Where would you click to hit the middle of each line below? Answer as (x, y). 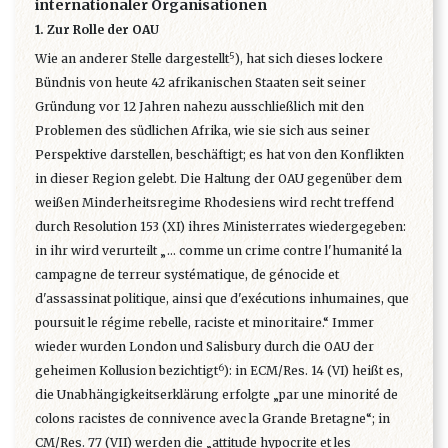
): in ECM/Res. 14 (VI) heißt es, (313, 371)
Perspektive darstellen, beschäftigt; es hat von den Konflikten (219, 155)
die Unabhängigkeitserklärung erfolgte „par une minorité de (216, 395)
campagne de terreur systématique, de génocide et (187, 275)
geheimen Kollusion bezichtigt (126, 371)
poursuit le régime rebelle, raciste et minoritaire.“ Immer (204, 323)
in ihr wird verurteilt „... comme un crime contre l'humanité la (218, 251)
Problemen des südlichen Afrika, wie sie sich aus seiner (202, 131)
